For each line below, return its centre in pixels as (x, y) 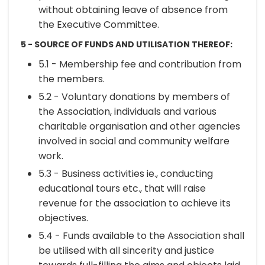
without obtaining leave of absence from (133, 10)
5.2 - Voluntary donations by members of (134, 97)
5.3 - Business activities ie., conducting (126, 174)
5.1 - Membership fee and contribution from (140, 64)
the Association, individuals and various (127, 112)
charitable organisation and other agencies (139, 126)
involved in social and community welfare (134, 141)
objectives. (63, 218)
